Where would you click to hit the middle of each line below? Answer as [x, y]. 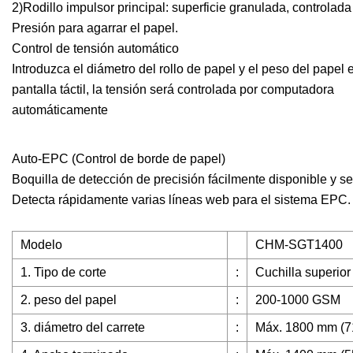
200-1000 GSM [298, 300]
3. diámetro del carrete [83, 328]
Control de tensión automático [95, 49]
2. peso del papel [69, 300]
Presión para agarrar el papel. [95, 28]
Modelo [41, 245]
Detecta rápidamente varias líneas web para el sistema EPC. [181, 200]
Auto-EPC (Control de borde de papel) [119, 159]
